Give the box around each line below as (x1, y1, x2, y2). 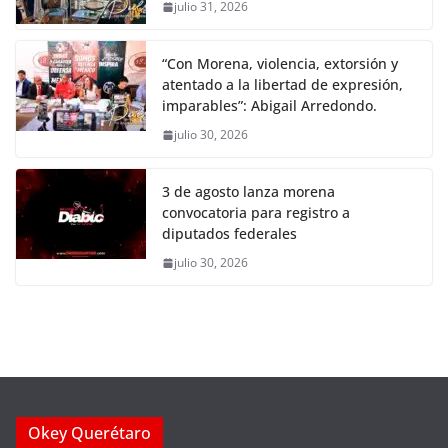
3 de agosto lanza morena (162, 182, 335, 202)
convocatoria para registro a (162, 203, 350, 223)
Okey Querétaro (28, 422, 151, 445)
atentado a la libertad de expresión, (162, 75, 403, 95)
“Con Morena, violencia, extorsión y (162, 54, 398, 74)
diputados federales (162, 224, 297, 244)
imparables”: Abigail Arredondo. (162, 96, 377, 116)
